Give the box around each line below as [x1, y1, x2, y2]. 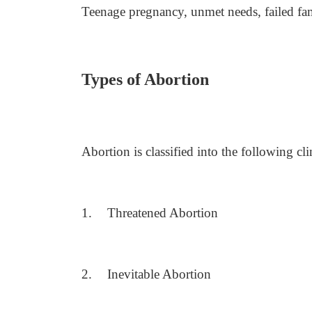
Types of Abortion [81, 70, 209, 88]
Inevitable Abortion [107, 267, 211, 281]
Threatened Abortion [107, 205, 218, 220]
